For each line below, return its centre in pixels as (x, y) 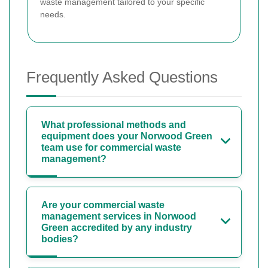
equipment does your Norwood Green (127, 136)
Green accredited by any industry (117, 228)
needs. (53, 15)
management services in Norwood (119, 217)
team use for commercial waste (111, 148)
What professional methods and (114, 125)
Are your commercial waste (103, 205)
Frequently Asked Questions (122, 77)
